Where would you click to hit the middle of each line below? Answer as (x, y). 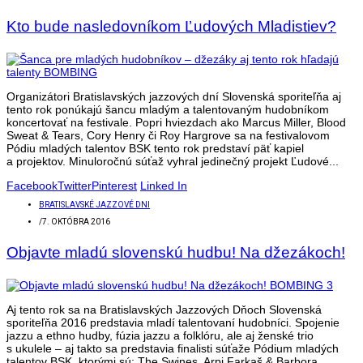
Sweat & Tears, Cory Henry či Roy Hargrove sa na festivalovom (168, 136)
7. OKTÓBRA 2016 (76, 222)
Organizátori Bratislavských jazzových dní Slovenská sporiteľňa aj (174, 97)
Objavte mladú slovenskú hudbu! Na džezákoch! (176, 253)
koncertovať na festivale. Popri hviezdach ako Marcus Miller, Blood (176, 123)
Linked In (164, 186)
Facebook (32, 186)
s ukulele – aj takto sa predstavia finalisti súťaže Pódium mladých (173, 349)
